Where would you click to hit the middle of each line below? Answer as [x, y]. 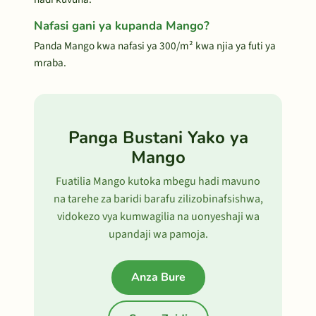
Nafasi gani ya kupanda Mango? [122, 26]
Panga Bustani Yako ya [158, 138]
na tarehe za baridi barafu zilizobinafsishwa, [158, 199]
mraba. [50, 63]
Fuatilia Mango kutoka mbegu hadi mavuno [158, 181]
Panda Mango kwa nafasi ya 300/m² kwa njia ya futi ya [155, 46]
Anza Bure [158, 277]
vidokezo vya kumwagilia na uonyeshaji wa [158, 217]
